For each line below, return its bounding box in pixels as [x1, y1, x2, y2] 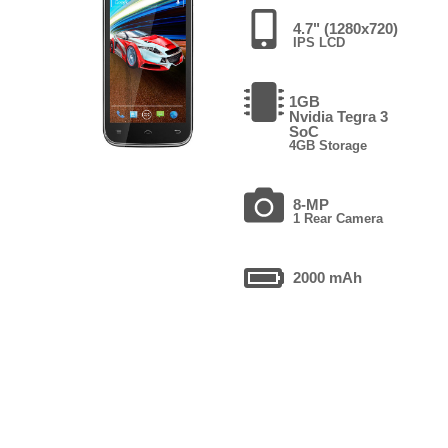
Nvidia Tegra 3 [288, 107, 388, 125]
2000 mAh [292, 268, 362, 286]
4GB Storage [288, 137, 367, 153]
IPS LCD [292, 34, 345, 50]
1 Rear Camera [292, 210, 383, 226]
